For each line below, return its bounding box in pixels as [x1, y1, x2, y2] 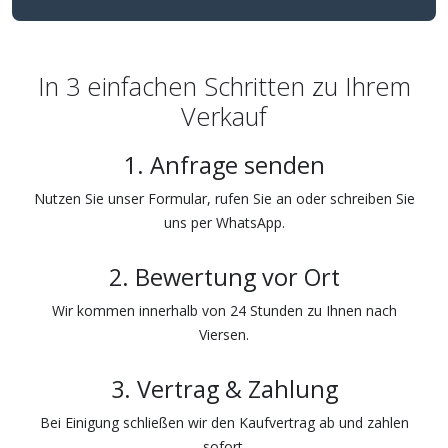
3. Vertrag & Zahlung [110, 373, 338, 405]
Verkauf [181, 99, 267, 133]
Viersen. [199, 325, 249, 344]
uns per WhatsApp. [163, 213, 285, 232]
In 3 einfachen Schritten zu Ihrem [37, 69, 411, 103]
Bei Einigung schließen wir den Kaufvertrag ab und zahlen [39, 413, 409, 432]
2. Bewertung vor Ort [108, 261, 340, 293]
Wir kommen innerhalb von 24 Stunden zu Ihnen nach [51, 301, 397, 320]
